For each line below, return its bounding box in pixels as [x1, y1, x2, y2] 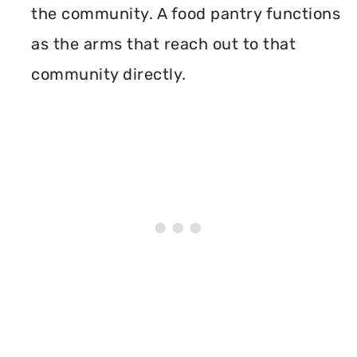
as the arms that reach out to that [31, 34, 296, 53]
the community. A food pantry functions [31, 4, 340, 23]
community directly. [31, 65, 186, 84]
